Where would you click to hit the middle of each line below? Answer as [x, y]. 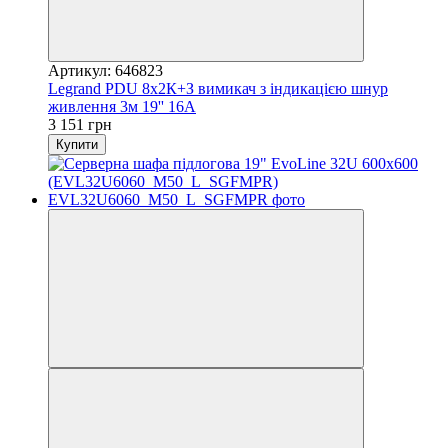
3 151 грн [80, 124]
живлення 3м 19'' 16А [122, 106]
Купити [77, 144]
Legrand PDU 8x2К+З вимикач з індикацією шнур [218, 88]
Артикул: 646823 [105, 70]
